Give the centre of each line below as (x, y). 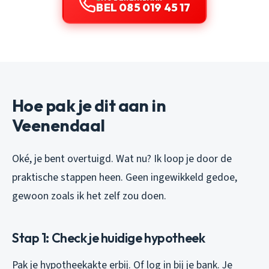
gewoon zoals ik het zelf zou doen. (89, 196)
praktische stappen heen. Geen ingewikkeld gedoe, (125, 177)
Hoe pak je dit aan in (89, 105)
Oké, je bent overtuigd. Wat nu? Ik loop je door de (122, 159)
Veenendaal (59, 125)
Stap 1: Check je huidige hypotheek (109, 237)
